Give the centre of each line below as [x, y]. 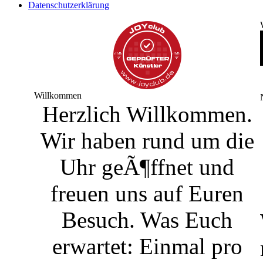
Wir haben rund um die [147, 141]
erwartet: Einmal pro [147, 246]
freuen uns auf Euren [147, 193]
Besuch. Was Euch [147, 220]
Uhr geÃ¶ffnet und [147, 167]
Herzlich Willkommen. [147, 114]
